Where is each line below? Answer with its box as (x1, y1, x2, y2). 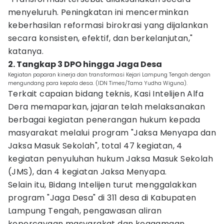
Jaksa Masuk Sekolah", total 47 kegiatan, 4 (8, 140, 182, 151)
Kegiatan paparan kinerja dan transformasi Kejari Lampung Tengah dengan (8, 70, 210, 78)
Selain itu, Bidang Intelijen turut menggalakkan (8, 179, 197, 190)
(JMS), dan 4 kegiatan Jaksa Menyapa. (8, 166, 167, 177)
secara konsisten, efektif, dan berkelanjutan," (8, 32, 193, 44)
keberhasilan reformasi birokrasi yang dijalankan (8, 19, 208, 31)
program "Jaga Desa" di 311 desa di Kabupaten (8, 192, 196, 203)
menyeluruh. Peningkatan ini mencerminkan (8, 6, 188, 18)
